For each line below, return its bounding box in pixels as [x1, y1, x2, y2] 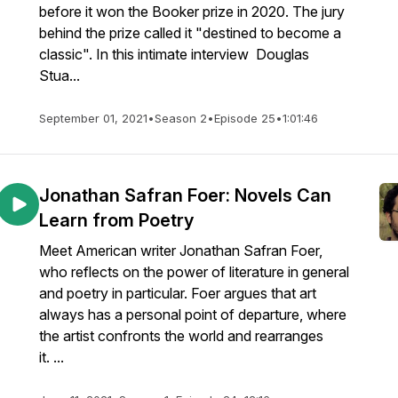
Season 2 [155, 111, 207, 125]
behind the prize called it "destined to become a [39, 24, 341, 42]
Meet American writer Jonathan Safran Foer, [39, 242, 322, 259]
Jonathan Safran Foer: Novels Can [39, 185, 331, 206]
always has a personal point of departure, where [39, 306, 346, 323]
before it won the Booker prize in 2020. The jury [39, 3, 345, 20]
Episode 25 [214, 111, 275, 125]
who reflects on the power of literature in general [39, 263, 349, 281]
